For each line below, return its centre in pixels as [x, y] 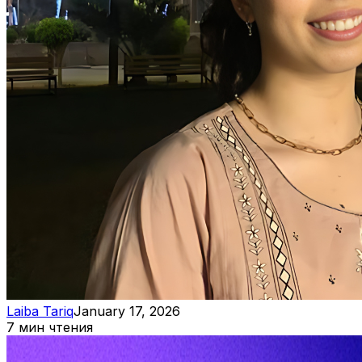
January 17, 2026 [127, 311]
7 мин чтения [50, 328]
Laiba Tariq [40, 311]
